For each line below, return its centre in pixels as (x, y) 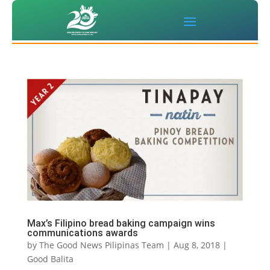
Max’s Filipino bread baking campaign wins (121, 224)
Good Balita (50, 259)
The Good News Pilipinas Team (101, 245)
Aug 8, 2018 (196, 245)
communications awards (82, 233)
